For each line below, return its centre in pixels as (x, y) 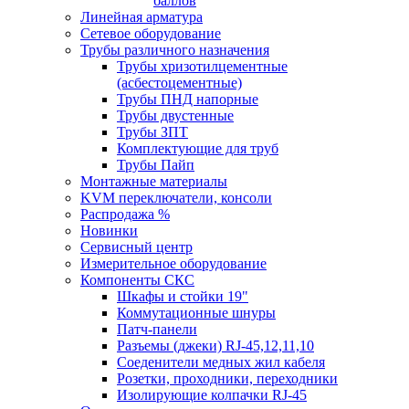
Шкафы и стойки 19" (183, 296)
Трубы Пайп (156, 164)
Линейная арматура (142, 16)
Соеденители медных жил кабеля (221, 362)
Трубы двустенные (175, 115)
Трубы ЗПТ (152, 131)
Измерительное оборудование (173, 263)
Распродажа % (125, 214)
